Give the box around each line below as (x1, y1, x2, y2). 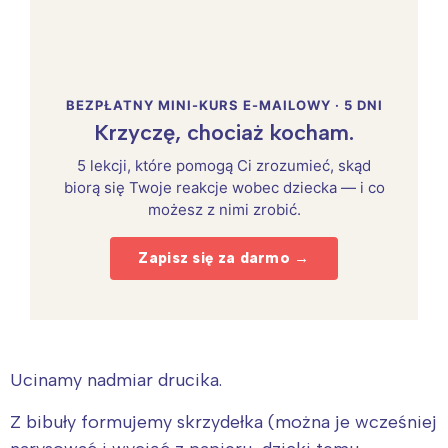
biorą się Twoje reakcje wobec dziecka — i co (63, 177, 385, 197)
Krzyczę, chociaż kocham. (94, 118, 354, 146)
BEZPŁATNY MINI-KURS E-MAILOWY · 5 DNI (65, 96, 383, 113)
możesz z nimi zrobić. (147, 199, 301, 219)
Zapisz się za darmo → (138, 248, 310, 267)
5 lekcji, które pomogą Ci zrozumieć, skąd (77, 155, 371, 175)
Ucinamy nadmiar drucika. (10, 368, 227, 391)
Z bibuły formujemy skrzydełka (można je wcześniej (10, 410, 437, 433)
